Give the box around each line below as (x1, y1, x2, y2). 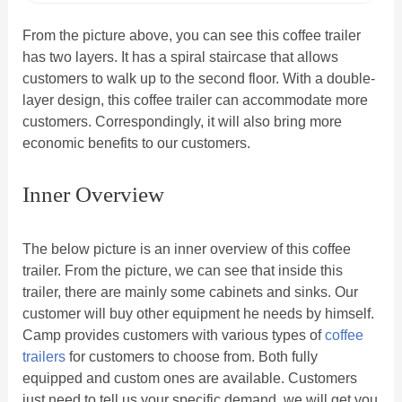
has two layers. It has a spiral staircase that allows (22, 49, 338, 66)
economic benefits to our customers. (22, 135, 250, 152)
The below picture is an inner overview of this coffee (22, 241, 351, 258)
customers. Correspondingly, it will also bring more (22, 114, 342, 130)
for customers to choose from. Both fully (65, 349, 318, 365)
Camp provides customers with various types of (22, 328, 325, 344)
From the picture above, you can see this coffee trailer (22, 28, 361, 44)
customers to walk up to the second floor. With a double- (22, 71, 375, 87)
